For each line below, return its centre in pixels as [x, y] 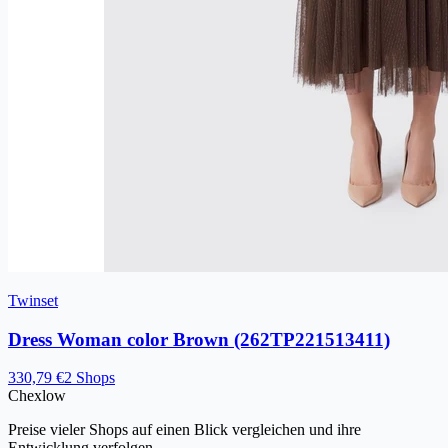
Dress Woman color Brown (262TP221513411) [199, 339]
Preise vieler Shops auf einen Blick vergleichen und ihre [184, 430]
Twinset [33, 300]
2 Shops [89, 378]
